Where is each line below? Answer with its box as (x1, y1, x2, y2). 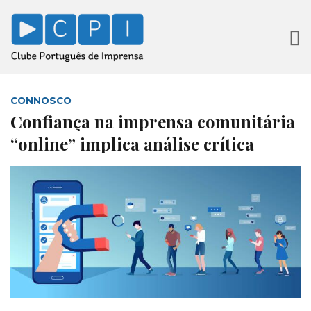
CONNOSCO (10, 95, 72, 107)
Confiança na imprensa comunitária (10, 110, 295, 133)
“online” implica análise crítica (10, 133, 254, 155)
